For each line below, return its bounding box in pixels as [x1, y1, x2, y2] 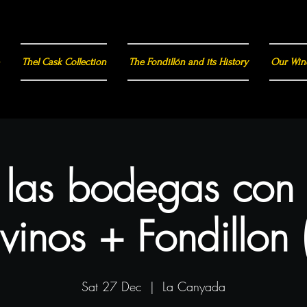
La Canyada [162, 278, 225, 295]
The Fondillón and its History [128, 56, 248, 68]
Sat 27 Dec [82, 278, 142, 295]
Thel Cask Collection [21, 56, 106, 68]
